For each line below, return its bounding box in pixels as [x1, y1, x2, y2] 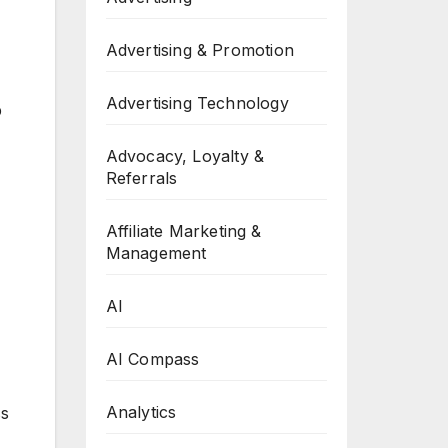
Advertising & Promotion [105, 40, 295, 60]
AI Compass [105, 349, 200, 369]
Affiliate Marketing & [105, 221, 262, 241]
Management [105, 243, 207, 263]
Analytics [105, 402, 177, 422]
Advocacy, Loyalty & [105, 146, 265, 166]
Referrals [105, 168, 178, 188]
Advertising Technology [105, 93, 289, 113]
